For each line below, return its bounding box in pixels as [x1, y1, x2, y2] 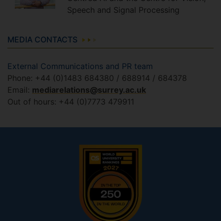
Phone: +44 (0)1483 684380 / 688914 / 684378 [7, 73, 187, 83]
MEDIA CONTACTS [7, 35, 77, 45]
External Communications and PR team [7, 61, 153, 72]
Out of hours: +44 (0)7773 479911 [7, 97, 134, 107]
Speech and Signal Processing [67, 5, 180, 15]
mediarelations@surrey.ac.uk [32, 85, 146, 95]
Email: [7, 85, 32, 95]
